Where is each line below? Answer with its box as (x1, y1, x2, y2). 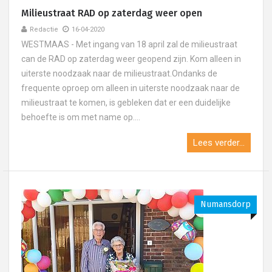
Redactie (30, 25, 58, 33)
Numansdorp (200, 199, 251, 209)
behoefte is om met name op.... (21, 112, 140, 122)
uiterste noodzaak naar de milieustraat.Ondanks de (21, 69, 217, 78)
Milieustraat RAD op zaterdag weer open (21, 7, 202, 19)
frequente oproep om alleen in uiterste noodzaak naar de (21, 83, 240, 93)
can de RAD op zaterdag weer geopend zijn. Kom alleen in (21, 54, 241, 64)
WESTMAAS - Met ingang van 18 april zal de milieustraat (21, 39, 237, 49)
